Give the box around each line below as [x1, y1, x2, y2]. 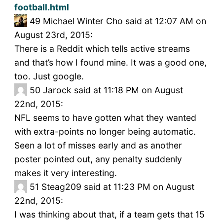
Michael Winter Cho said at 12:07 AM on [42, 16, 206, 27]
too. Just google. [14, 71, 84, 82]
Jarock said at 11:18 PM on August [42, 85, 183, 96]
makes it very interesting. [14, 168, 117, 179]
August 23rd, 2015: [14, 30, 93, 40]
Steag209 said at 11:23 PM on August [41, 182, 194, 192]
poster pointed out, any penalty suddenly [14, 154, 182, 165]
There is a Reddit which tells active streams [14, 43, 190, 54]
